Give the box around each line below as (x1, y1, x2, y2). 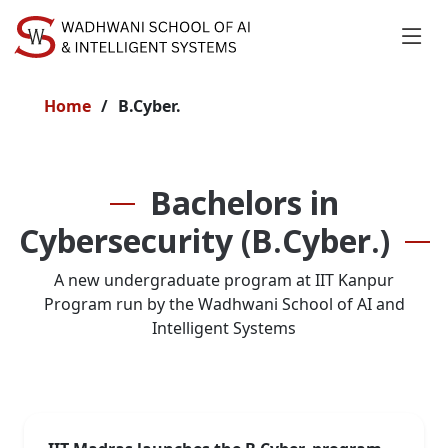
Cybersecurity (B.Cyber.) (18, 219, 390, 262)
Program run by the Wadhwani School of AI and (43, 293, 405, 315)
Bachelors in (149, 181, 339, 224)
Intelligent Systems (152, 317, 296, 339)
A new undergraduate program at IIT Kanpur (54, 269, 394, 291)
